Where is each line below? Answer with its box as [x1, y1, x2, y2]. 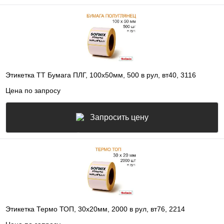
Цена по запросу [5, 86, 60, 94]
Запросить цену [89, 112, 148, 121]
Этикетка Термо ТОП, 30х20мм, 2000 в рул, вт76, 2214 [5, 205, 185, 213]
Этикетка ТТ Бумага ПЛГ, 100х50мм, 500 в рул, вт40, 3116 [5, 71, 196, 79]
